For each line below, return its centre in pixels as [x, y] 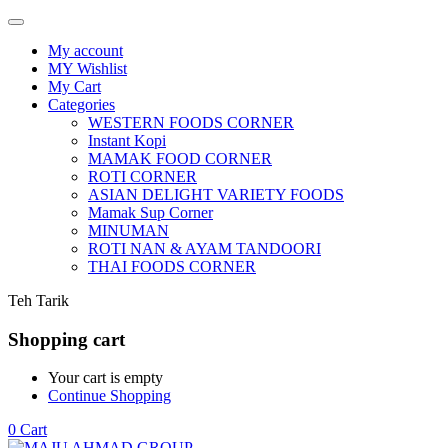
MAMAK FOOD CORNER [180, 158]
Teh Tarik [38, 300]
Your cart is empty [105, 378]
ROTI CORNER [142, 176]
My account [85, 50]
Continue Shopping [109, 396]
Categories [81, 104]
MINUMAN [128, 230]
